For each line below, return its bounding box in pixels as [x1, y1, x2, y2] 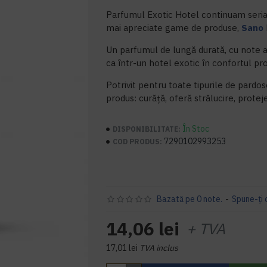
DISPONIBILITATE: [113, 124, 181, 133]
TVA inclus [139, 243, 179, 253]
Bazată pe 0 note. [157, 194, 223, 204]
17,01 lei [106, 243, 138, 253]
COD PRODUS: [113, 136, 163, 146]
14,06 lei [106, 217, 180, 240]
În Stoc [182, 123, 210, 134]
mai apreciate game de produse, [106, 22, 242, 33]
